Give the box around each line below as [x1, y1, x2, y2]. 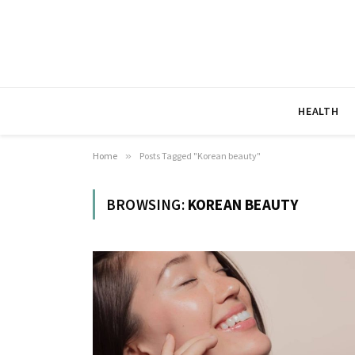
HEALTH [298, 104, 339, 118]
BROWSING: [106, 195, 188, 214]
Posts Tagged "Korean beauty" [139, 150, 261, 162]
